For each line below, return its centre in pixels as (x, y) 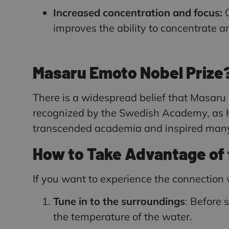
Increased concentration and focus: (138, 12)
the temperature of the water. (123, 217)
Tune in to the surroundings (119, 201)
